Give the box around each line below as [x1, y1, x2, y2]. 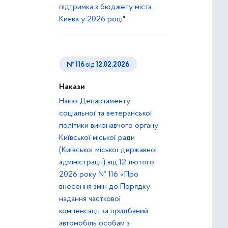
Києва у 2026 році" [59, 15, 125, 23]
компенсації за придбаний [59, 207, 148, 215]
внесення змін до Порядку [59, 183, 150, 191]
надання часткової [59, 195, 121, 203]
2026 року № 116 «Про [59, 170, 138, 179]
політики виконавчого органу [59, 122, 158, 130]
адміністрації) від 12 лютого [59, 158, 154, 166]
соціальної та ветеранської [59, 109, 152, 118]
